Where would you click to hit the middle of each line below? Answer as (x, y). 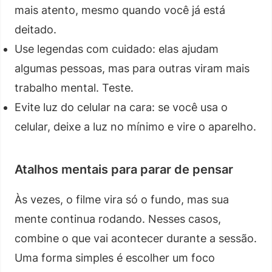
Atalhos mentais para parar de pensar (124, 169)
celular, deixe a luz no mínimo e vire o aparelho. (135, 126)
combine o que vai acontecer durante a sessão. (136, 238)
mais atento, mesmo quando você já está (120, 10)
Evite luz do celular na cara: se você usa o (121, 107)
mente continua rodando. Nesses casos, (118, 219)
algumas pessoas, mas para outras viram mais (132, 68)
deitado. (36, 29)
